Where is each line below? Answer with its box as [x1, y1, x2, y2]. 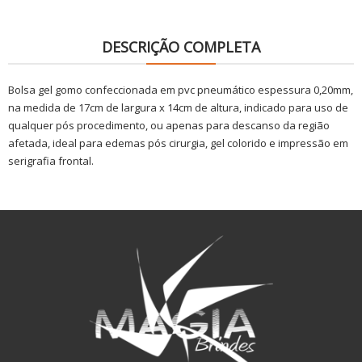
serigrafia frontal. [8, 154, 94, 169]
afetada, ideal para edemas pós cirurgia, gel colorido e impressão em [8, 136, 348, 151]
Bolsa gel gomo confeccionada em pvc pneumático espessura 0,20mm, [8, 82, 353, 98]
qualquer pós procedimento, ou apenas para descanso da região [8, 118, 330, 133]
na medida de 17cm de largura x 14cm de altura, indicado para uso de [8, 100, 348, 116]
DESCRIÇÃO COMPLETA [102, 37, 260, 57]
